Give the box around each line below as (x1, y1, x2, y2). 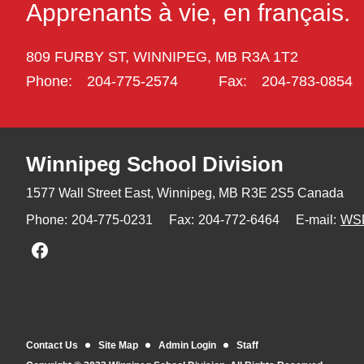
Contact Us (26, 339, 78, 351)
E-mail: (296, 212, 336, 227)
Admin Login (158, 339, 216, 351)
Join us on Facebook (47, 240, 195, 258)
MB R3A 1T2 (215, 48, 298, 65)
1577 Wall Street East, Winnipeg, (26, 185, 215, 200)
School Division (121, 151, 284, 176)
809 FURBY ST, (26, 48, 133, 65)
